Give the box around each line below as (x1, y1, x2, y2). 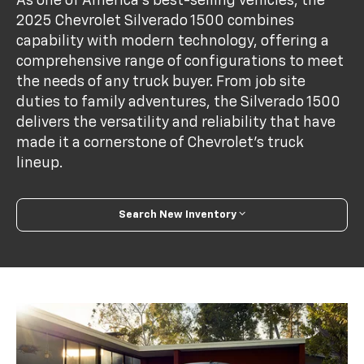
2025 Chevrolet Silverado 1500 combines (16, 13, 295, 28)
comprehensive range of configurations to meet (16, 54, 344, 69)
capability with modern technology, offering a (16, 33, 330, 49)
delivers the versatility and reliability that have (16, 115, 336, 130)
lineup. (16, 155, 63, 171)
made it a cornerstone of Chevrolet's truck (16, 135, 305, 150)
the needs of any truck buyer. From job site (16, 74, 306, 89)
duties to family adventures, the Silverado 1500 (16, 94, 341, 110)
